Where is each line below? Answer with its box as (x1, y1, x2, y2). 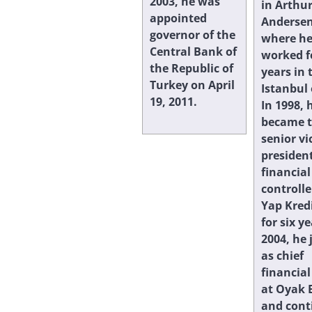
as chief (261, 247, 304, 263)
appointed (150, 10, 207, 26)
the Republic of (150, 60, 233, 76)
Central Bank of (150, 43, 237, 59)
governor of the (150, 26, 235, 42)
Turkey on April (150, 77, 235, 93)
